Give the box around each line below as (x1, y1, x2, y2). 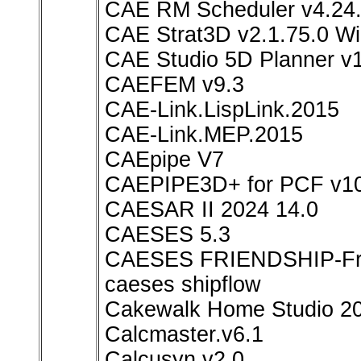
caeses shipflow (105, 272, 261, 297)
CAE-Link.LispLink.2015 (105, 98, 339, 122)
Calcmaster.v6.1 (105, 322, 263, 347)
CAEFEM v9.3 (105, 73, 244, 98)
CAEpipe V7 (105, 147, 224, 172)
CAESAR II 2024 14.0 (105, 197, 318, 222)
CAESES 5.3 (105, 222, 230, 247)
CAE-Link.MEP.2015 (105, 122, 303, 147)
